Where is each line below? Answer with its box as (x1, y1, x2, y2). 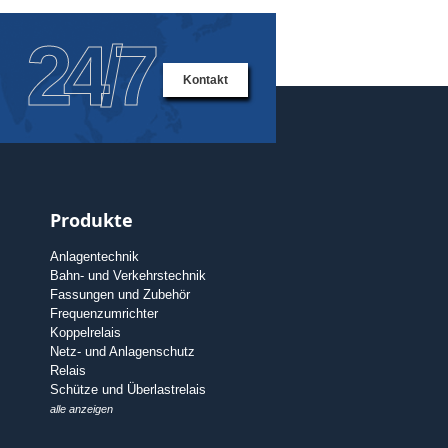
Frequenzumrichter (49, 306, 158, 322)
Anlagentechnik (49, 249, 139, 265)
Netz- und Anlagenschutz (49, 344, 195, 360)
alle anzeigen (49, 403, 113, 416)
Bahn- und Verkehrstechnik (49, 268, 206, 284)
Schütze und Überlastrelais (49, 382, 206, 398)
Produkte (49, 208, 133, 233)
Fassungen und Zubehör (49, 287, 190, 303)
